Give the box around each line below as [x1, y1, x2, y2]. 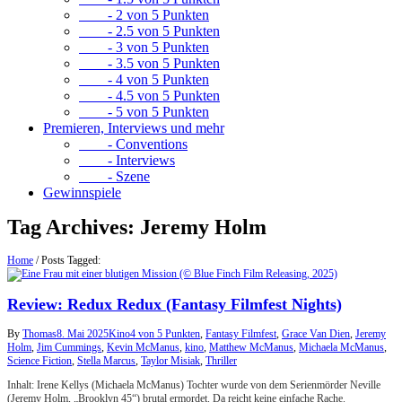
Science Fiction [7, 354, 72, 368]
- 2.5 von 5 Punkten [79, 23, 220, 39]
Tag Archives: [7, 215, 140, 240]
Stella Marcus [77, 354, 135, 368]
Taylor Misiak [141, 354, 200, 368]
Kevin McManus [107, 341, 179, 354]
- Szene [79, 169, 150, 184]
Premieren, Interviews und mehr [43, 120, 224, 135]
